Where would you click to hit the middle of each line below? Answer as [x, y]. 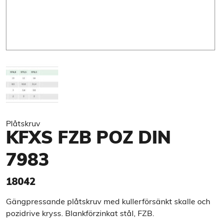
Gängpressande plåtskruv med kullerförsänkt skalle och [108, 202]
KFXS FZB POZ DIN [89, 139]
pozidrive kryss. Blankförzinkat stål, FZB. [80, 214]
